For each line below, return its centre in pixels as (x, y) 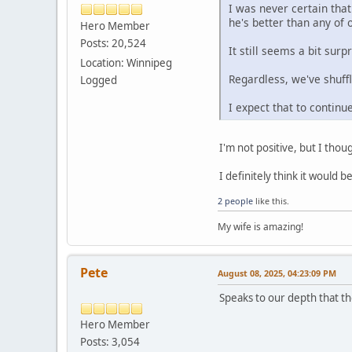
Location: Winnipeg (126, 62)
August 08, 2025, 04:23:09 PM (277, 273)
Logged (99, 80)
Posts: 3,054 (110, 342)
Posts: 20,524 (113, 43)
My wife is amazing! (260, 227)
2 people (235, 201)
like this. (271, 201)
